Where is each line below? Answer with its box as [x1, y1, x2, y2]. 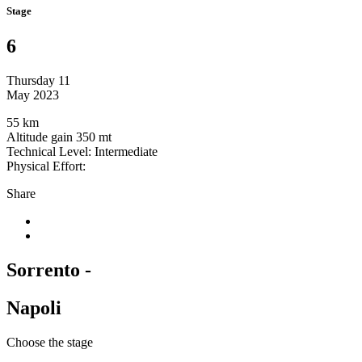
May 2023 [6, 88, 59, 103]
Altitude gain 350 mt [6, 130, 112, 145]
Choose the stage [6, 335, 93, 349]
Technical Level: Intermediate [6, 145, 158, 159]
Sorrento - [6, 259, 91, 281]
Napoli [6, 297, 61, 318]
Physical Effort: [6, 159, 86, 174]
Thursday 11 [6, 74, 70, 88]
